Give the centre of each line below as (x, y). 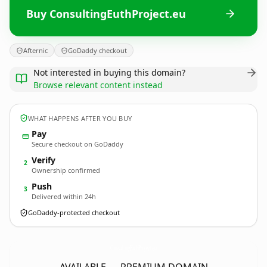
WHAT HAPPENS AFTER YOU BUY (80, 118)
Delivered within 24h (64, 196)
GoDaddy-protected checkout (74, 212)
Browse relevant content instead (98, 85)
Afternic (35, 50)
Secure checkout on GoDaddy (77, 144)
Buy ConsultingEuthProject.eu (106, 13)
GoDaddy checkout (97, 50)
